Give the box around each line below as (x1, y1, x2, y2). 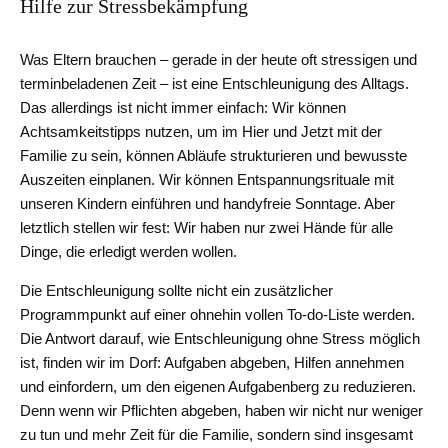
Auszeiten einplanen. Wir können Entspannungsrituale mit (20, 171, 394, 189)
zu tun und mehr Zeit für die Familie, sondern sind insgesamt (20, 426, 413, 444)
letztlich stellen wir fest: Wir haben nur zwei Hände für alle (20, 219, 393, 237)
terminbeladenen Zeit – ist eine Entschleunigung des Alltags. (20, 75, 409, 93)
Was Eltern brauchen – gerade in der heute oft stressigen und (20, 51, 417, 69)
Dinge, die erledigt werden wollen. (20, 243, 237, 261)
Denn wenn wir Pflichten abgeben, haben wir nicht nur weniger (20, 402, 423, 420)
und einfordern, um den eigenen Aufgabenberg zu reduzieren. (20, 378, 416, 396)
